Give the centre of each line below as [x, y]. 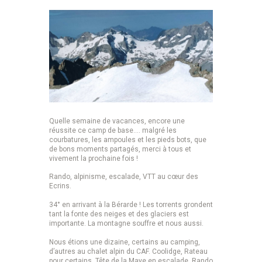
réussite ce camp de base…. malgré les [113, 130]
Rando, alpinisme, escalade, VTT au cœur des [124, 177]
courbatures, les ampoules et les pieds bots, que [128, 139]
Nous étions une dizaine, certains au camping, [125, 242]
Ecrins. [60, 186]
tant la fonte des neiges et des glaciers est [119, 214]
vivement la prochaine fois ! [94, 158]
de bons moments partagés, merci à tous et [120, 149]
